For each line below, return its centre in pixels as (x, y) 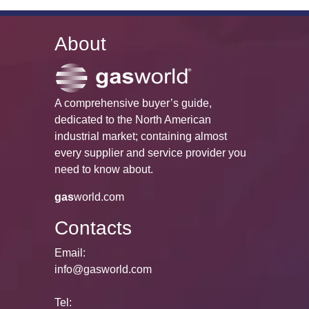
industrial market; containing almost (141, 137)
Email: (70, 253)
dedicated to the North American (133, 120)
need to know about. (104, 170)
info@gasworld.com (103, 270)
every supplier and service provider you (150, 153)
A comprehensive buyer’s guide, (133, 103)
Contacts (93, 228)
